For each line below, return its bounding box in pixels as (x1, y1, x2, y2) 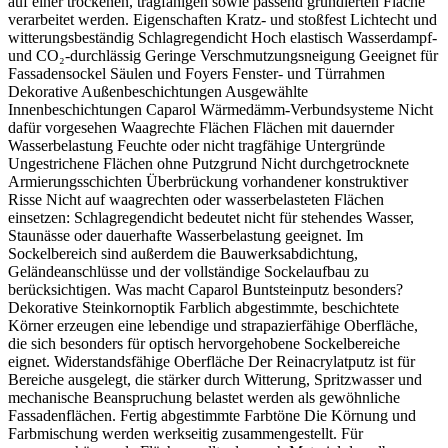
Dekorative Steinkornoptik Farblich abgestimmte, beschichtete (8, 299, 399, 317)
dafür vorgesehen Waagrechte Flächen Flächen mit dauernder (8, 119, 394, 137)
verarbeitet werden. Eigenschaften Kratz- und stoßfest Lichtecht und (8, 11, 437, 29)
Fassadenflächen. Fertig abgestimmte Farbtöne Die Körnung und (8, 407, 416, 425)
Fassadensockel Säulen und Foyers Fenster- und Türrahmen (8, 65, 385, 83)
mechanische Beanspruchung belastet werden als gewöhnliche (8, 389, 400, 407)
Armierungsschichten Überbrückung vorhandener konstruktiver (8, 173, 408, 191)
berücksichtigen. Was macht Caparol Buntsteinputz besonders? (8, 281, 403, 299)
